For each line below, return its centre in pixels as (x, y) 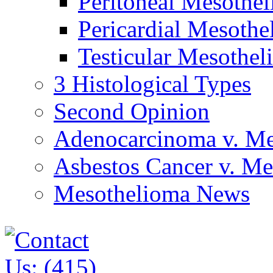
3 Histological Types (152, 83)
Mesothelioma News (152, 193)
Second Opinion (132, 111)
